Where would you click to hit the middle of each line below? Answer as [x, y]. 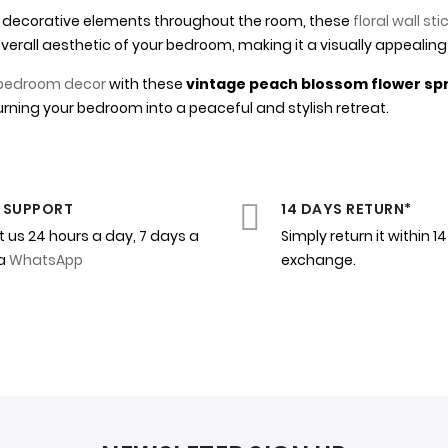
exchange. [318, 260]
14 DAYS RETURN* [346, 209]
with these [146, 84]
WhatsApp [46, 260]
